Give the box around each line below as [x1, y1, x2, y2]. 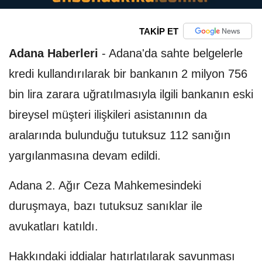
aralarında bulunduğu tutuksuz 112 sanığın [9, 129, 230, 142]
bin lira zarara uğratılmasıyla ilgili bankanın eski [9, 88, 253, 101]
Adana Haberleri [9, 47, 98, 60]
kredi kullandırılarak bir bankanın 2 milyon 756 [9, 67, 247, 81]
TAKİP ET [139, 26, 178, 36]
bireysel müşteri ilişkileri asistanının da [9, 108, 207, 122]
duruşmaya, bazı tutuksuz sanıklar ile [9, 199, 202, 213]
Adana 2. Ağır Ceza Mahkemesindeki [9, 179, 201, 192]
